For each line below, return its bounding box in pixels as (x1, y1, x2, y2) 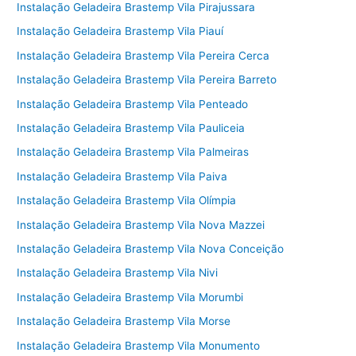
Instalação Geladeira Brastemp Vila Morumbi (17, 290, 244, 304)
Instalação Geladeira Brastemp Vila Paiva (17, 169, 228, 183)
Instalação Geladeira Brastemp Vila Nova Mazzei (17, 218, 265, 231)
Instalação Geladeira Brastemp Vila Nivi (17, 266, 219, 280)
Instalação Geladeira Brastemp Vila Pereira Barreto (17, 73, 277, 87)
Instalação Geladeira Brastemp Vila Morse (17, 315, 231, 328)
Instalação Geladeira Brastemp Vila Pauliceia (17, 121, 246, 134)
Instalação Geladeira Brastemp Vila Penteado (17, 97, 249, 110)
